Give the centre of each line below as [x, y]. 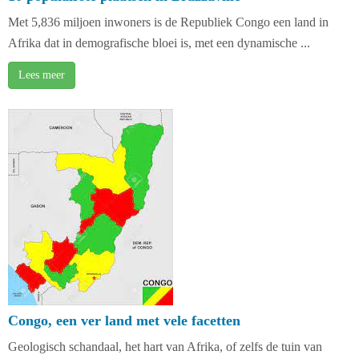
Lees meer [42, 75]
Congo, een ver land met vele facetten [124, 321]
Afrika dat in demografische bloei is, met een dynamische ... [159, 43]
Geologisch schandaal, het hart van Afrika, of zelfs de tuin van [165, 347]
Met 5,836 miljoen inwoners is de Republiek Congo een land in [168, 22]
